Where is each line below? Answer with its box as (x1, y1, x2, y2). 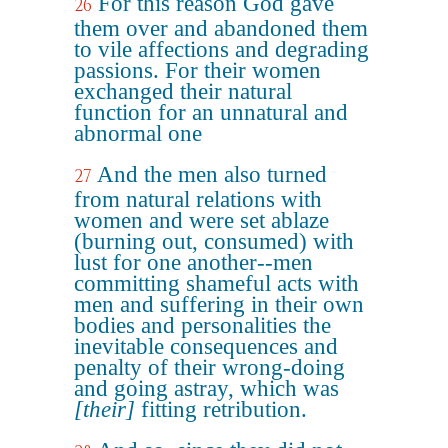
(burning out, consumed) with (74, 229, 354, 254)
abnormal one (74, 121, 202, 146)
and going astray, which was (74, 376, 339, 401)
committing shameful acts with (74, 271, 359, 296)
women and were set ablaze (74, 208, 329, 233)
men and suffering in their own (74, 292, 364, 317)
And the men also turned (97, 162, 327, 187)
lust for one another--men (74, 250, 313, 275)
